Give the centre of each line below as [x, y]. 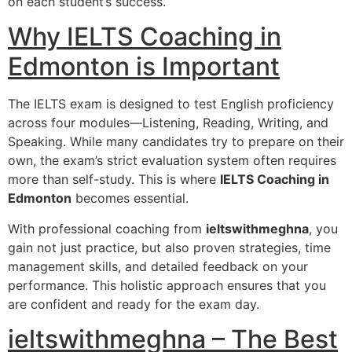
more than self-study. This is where [114, 180]
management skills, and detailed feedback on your [158, 266]
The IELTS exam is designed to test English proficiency [171, 104]
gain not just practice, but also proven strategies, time [169, 247]
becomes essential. [130, 198]
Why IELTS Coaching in [145, 37]
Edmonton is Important [144, 67]
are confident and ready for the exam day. [134, 304]
